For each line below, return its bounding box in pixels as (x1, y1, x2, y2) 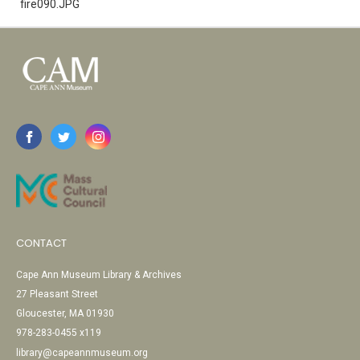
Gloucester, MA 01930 (16, 308, 114, 319)
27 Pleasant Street (16, 288, 98, 300)
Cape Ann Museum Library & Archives (16, 269, 182, 280)
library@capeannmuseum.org (16, 347, 148, 358)
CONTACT (16, 235, 67, 251)
